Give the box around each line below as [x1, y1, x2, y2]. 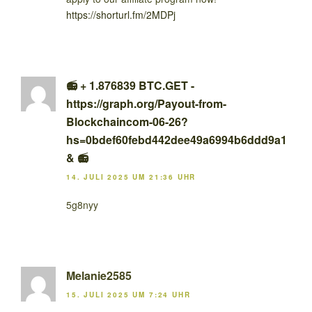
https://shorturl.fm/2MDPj [66, 7, 175, 22]
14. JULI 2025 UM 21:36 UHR [66, 172, 196, 182]
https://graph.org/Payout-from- [66, 95, 226, 111]
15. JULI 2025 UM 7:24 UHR [66, 290, 191, 300]
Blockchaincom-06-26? [66, 113, 188, 130]
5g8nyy [66, 198, 98, 212]
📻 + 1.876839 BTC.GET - [66, 77, 194, 93]
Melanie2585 [66, 267, 132, 283]
